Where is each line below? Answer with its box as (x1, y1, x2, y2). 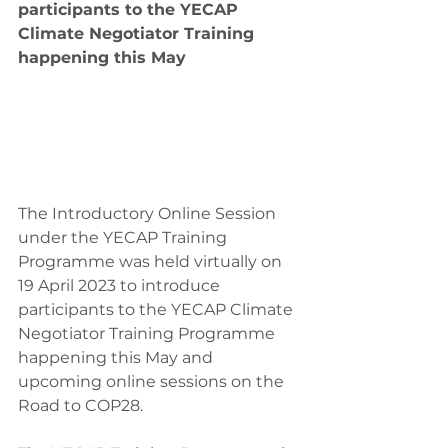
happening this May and (18, 348, 217, 368)
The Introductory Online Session (18, 204, 280, 224)
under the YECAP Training (18, 228, 231, 248)
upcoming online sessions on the (18, 372, 288, 392)
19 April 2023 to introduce (18, 276, 224, 296)
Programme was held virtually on (18, 252, 286, 272)
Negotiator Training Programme (18, 324, 279, 344)
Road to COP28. (18, 396, 143, 416)
